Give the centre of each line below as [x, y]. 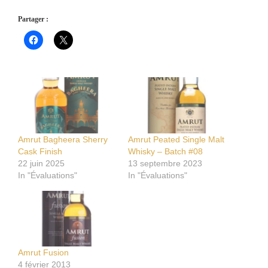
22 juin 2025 [41, 163]
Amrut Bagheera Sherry [63, 139]
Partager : [33, 19]
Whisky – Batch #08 [165, 151]
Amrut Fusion [43, 253]
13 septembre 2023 [165, 163]
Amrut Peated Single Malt [176, 139]
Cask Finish [40, 151]
